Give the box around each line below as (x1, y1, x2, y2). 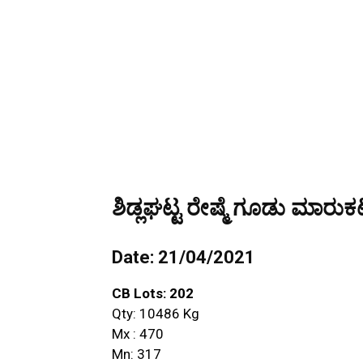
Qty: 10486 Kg (112, 305, 199, 322)
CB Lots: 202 (112, 284, 194, 301)
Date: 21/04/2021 (112, 246, 255, 267)
